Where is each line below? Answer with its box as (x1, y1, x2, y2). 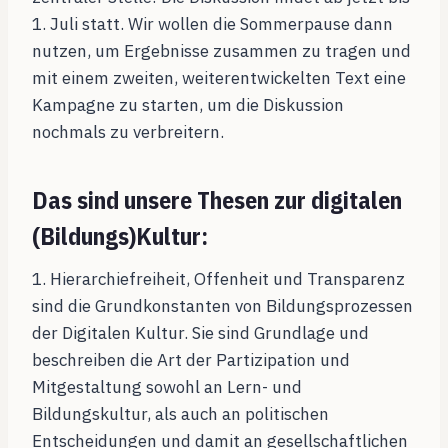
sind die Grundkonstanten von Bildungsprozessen (32, 295, 413, 318)
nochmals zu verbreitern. (32, 121, 224, 144)
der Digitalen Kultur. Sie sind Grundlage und (32, 322, 369, 345)
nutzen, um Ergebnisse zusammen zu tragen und (32, 40, 411, 63)
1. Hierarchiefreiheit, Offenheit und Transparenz (32, 268, 405, 291)
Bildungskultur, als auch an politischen (32, 403, 329, 426)
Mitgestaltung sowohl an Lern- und (32, 376, 302, 399)
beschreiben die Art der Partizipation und (32, 349, 350, 372)
